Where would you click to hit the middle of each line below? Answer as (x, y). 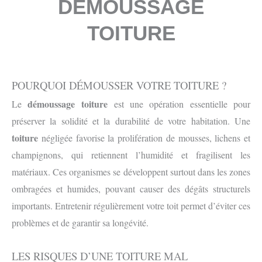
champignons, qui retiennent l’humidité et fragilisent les (131, 155)
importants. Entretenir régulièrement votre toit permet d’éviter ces (131, 206)
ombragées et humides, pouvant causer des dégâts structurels (131, 189)
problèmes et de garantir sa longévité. (80, 223)
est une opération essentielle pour (179, 104)
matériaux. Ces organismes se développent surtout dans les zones (131, 172)
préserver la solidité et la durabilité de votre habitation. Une (131, 121)
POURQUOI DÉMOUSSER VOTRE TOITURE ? (119, 85)
